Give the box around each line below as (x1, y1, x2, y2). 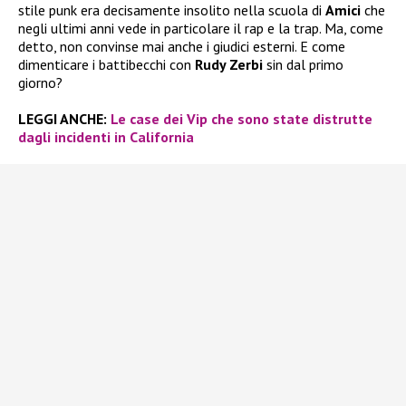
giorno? (18, 72, 63, 92)
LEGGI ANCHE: (18, 109, 111, 128)
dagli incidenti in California (18, 127, 194, 146)
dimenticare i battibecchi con (18, 54, 191, 73)
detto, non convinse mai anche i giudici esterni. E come (18, 36, 345, 55)
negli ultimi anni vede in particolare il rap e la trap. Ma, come (18, 18, 383, 37)
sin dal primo (263, 54, 343, 73)
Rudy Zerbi (191, 54, 263, 73)
